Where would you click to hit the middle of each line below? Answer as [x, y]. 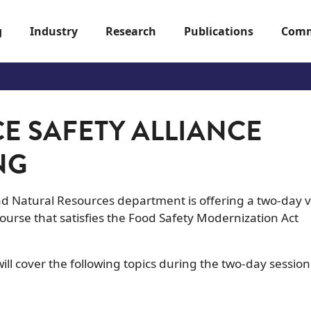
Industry [54, 31]
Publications [219, 31]
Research [131, 31]
